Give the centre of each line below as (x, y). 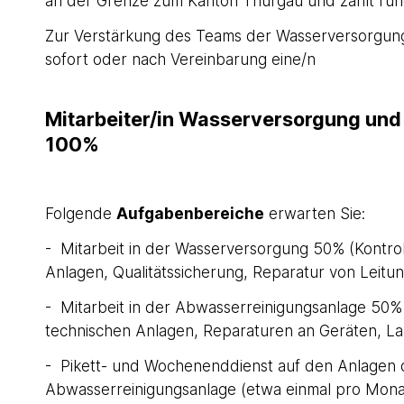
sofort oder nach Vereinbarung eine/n (180, 60)
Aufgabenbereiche (190, 213)
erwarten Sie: (314, 213)
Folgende (80, 213)
